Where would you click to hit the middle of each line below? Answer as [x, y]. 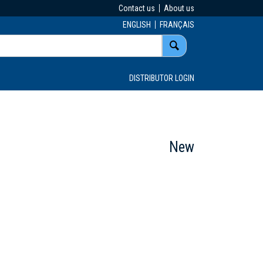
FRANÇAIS [177, 25]
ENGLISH [136, 25]
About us [179, 8]
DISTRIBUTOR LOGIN [162, 78]
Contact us [136, 8]
